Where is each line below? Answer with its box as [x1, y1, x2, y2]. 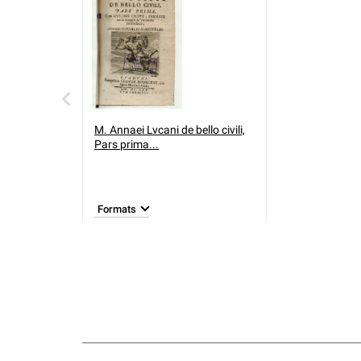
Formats [98, 202, 136, 215]
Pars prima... [94, 138, 159, 151]
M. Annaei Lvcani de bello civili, [94, 123, 245, 136]
